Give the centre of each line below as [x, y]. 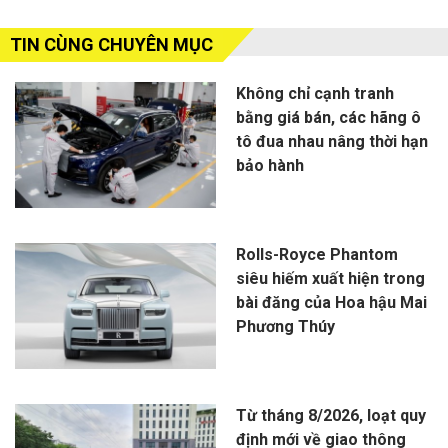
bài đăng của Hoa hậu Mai [331, 303]
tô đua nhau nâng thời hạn [331, 142]
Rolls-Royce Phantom [316, 255]
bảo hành [269, 166]
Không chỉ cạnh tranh [314, 94]
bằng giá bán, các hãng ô [328, 118]
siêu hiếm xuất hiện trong [330, 279]
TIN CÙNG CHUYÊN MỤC [111, 45]
